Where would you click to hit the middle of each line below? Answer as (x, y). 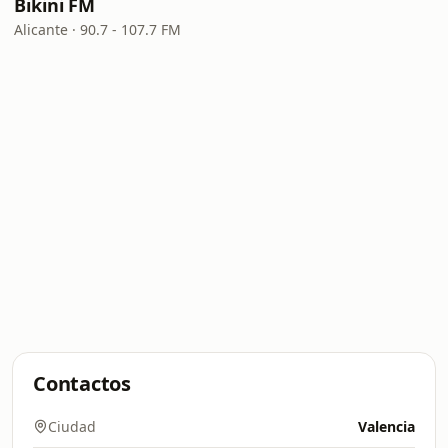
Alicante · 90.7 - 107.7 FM (97, 29)
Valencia (386, 426)
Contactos (82, 383)
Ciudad (72, 426)
